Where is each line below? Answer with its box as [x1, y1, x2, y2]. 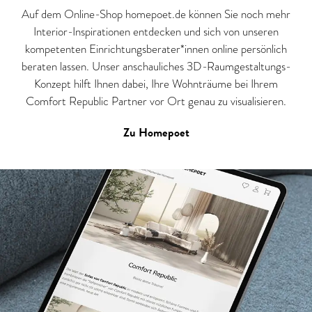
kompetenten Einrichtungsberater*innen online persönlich [25, 41, 287, 57]
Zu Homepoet [123, 124, 189, 141]
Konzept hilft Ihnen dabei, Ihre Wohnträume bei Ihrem [34, 76, 278, 92]
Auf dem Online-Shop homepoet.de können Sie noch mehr [22, 6, 290, 22]
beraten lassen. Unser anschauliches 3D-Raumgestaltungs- [21, 58, 291, 75]
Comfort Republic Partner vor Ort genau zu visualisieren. [26, 93, 286, 109]
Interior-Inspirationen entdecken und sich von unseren [33, 24, 279, 40]
